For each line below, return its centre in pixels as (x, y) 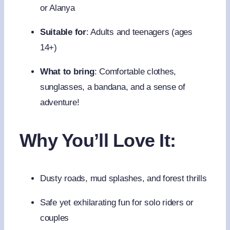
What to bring (67, 72)
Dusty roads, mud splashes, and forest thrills (123, 179)
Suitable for (63, 32)
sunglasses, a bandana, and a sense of (112, 87)
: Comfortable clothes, (135, 72)
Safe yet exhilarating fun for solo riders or (117, 203)
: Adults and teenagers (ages (139, 32)
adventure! (60, 103)
